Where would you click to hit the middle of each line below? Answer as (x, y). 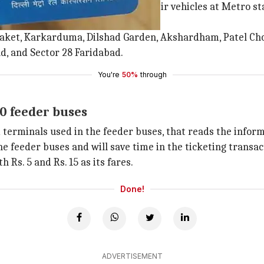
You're (108, 75)
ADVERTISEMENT (132, 256)
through (153, 75)
